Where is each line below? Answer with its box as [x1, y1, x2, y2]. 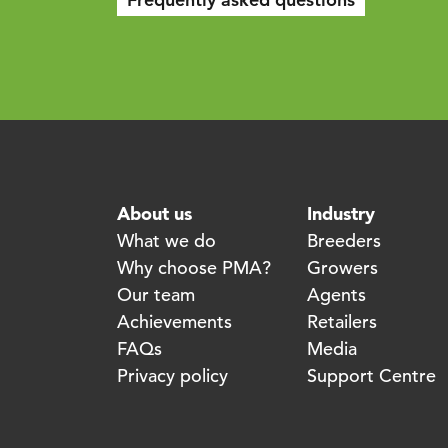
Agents [307, 283, 366, 307]
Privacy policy [117, 364, 228, 388]
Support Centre [307, 364, 436, 388]
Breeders [307, 229, 381, 253]
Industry [307, 202, 375, 226]
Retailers [307, 310, 377, 334]
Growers [307, 256, 378, 280]
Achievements [117, 310, 232, 334]
